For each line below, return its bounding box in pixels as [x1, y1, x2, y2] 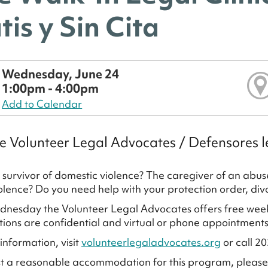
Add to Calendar [2, 97, 83, 111]
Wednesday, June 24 [2, 66, 120, 82]
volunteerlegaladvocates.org [81, 235, 221, 249]
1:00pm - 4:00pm [2, 80, 99, 96]
